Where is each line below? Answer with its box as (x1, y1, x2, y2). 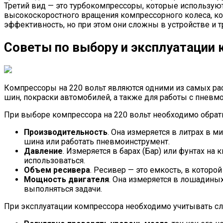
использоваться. (24, 156, 85, 166)
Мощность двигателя (24, 175, 109, 185)
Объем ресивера (24, 165, 90, 175)
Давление (24, 146, 63, 156)
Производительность (24, 127, 108, 137)
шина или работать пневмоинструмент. (24, 137, 170, 147)
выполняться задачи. (24, 184, 102, 194)
